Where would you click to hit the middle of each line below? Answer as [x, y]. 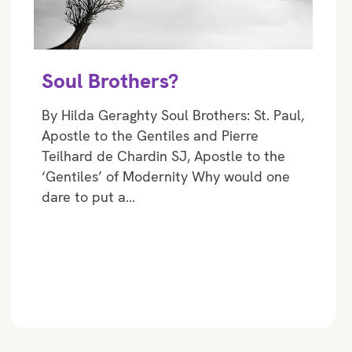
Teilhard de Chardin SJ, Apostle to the [164, 156]
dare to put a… [89, 196]
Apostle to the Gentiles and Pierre [150, 135]
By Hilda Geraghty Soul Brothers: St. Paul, [173, 115]
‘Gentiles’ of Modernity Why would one [166, 176]
